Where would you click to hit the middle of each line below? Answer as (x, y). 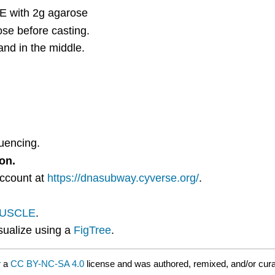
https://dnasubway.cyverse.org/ (123, 178)
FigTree (93, 230)
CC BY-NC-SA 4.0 (47, 263)
